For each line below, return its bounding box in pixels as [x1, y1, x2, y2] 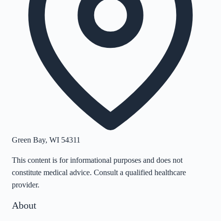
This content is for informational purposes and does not [12, 155, 183, 164]
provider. [12, 180, 39, 189]
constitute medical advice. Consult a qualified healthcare [12, 168, 186, 177]
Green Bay [12, 135, 45, 144]
